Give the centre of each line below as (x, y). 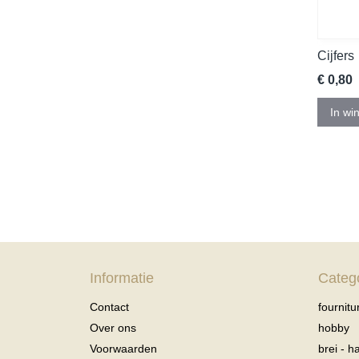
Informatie (122, 278)
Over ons (113, 328)
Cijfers (336, 56)
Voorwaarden (123, 349)
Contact (109, 307)
